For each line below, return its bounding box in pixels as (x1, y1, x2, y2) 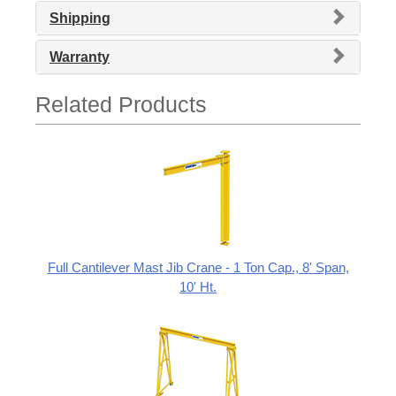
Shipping (49, 10, 110, 26)
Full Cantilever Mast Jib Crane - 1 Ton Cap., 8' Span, (47, 259, 349, 275)
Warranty (49, 49, 110, 65)
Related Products (35, 91, 207, 117)
